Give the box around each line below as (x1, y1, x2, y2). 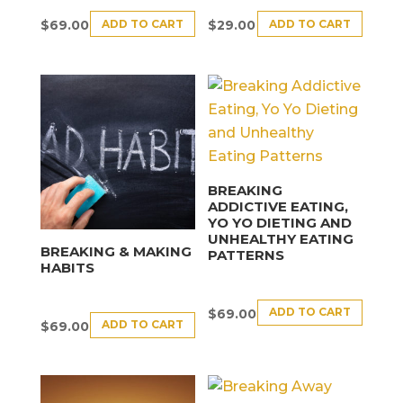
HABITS (40, 259, 94, 277)
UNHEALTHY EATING (208, 230, 354, 247)
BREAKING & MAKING (40, 243, 192, 261)
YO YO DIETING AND (208, 214, 353, 231)
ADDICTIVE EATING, (208, 198, 349, 215)
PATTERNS (208, 246, 285, 264)
